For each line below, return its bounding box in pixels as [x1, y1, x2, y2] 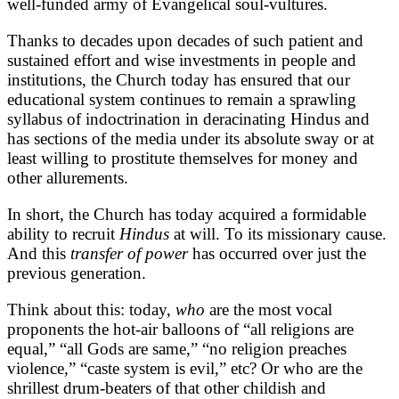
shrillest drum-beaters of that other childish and [7, 378, 326, 397]
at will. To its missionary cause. [174, 224, 387, 243]
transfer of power [70, 243, 192, 263]
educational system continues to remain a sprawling [7, 89, 356, 109]
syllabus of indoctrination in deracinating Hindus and [7, 109, 370, 128]
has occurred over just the [192, 243, 366, 263]
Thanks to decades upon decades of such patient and [7, 30, 363, 50]
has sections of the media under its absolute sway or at [7, 128, 374, 148]
